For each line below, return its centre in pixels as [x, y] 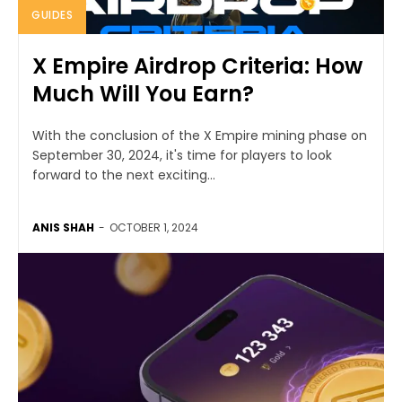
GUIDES [52, 15]
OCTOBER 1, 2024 [154, 228]
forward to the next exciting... [124, 175]
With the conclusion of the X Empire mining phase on [200, 136]
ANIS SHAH [63, 228]
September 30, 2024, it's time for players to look [182, 156]
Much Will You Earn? [143, 94]
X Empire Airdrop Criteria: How [197, 66]
